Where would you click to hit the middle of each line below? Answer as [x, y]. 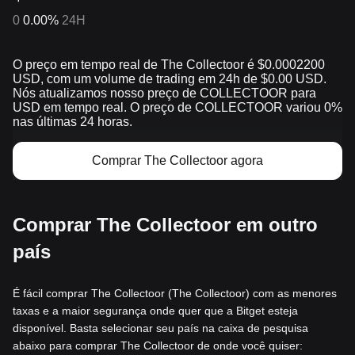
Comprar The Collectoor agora [177, 160]
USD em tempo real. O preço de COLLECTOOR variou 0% [177, 107]
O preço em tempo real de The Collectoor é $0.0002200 [169, 64]
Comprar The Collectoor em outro [165, 224]
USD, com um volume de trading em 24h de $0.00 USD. [170, 78]
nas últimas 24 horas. [73, 121]
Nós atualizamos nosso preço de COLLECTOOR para [164, 93]
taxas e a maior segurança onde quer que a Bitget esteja [155, 310]
